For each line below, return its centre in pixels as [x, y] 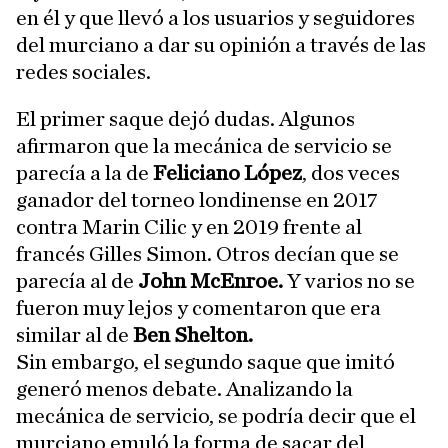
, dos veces [351, 172]
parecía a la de [84, 172]
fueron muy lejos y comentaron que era [198, 307]
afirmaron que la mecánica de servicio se [204, 145]
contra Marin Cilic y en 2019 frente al [189, 226]
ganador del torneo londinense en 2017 [197, 199]
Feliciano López [227, 172]
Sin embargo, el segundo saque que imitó [205, 361]
